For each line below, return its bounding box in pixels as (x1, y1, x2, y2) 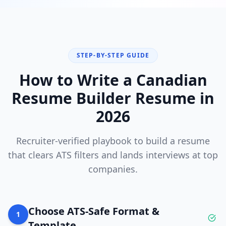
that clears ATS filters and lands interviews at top (8, 149, 218, 161)
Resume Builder (12, 88, 131, 108)
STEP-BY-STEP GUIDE (76, 51, 150, 60)
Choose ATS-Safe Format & (28, 204, 159, 218)
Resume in (131, 88, 214, 108)
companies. (88, 163, 138, 175)
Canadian (136, 70, 207, 90)
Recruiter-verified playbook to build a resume (16, 135, 210, 147)
